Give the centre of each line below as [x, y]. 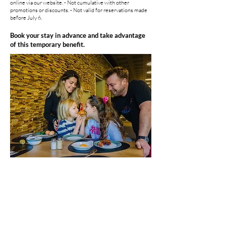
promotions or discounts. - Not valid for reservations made [79, 10]
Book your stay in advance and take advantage [78, 35]
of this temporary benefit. [47, 44]
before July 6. [26, 18]
